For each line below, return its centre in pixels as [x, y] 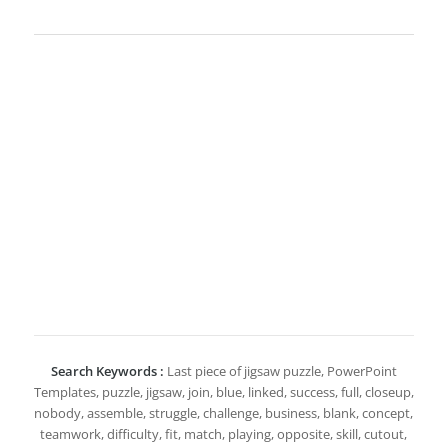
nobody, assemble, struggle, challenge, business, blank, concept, [224, 412]
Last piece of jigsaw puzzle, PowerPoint [280, 370]
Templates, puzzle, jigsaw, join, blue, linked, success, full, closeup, [223, 391]
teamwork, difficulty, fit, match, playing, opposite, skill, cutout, [224, 433]
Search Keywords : [107, 370]
